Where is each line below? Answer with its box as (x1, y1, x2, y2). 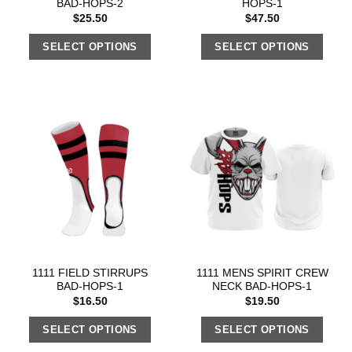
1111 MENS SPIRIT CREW (196, 267, 328, 280)
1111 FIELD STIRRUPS (32, 267, 148, 280)
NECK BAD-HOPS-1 (212, 280, 312, 293)
